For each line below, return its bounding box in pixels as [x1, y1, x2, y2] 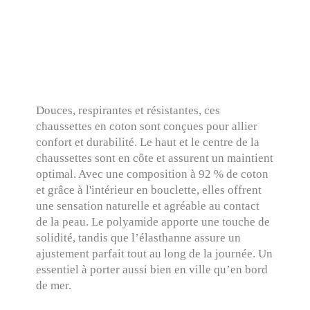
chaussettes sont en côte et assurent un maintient [36, 152, 274, 165]
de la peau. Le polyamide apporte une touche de [36, 215, 271, 228]
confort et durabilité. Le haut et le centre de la [36, 136, 260, 149]
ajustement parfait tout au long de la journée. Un [36, 247, 273, 260]
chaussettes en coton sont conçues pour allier [36, 120, 258, 133]
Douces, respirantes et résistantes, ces [36, 104, 221, 117]
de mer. [36, 279, 72, 292]
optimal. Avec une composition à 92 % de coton [36, 167, 269, 181]
